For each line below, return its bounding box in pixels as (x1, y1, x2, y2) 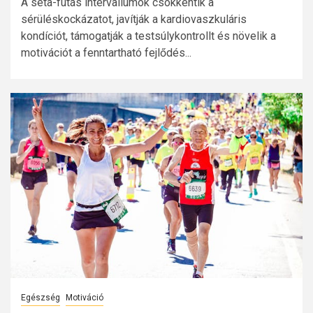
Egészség (21, 293, 60, 303)
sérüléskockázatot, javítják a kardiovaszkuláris (21, 13, 247, 27)
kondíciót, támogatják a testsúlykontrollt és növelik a (21, 29, 276, 43)
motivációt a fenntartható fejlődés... (21, 46, 191, 60)
